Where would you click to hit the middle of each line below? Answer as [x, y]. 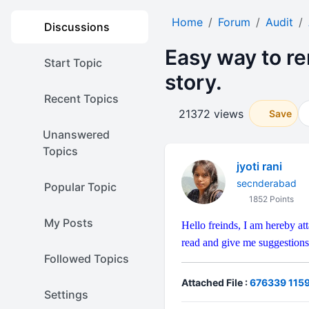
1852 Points [270, 199]
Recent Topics [81, 99]
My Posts [69, 223]
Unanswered [76, 134]
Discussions [77, 27]
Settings [66, 295]
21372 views [211, 113]
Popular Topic [80, 187]
